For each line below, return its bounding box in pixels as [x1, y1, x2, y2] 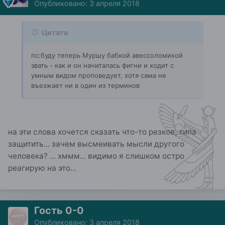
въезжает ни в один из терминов [31, 81, 140, 89]
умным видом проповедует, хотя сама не [31, 71, 166, 79]
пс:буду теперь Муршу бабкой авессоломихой [31, 51, 183, 59]
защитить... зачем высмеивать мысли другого [8, 139, 184, 149]
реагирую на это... [8, 163, 76, 173]
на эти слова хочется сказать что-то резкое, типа [8, 127, 196, 137]
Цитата [40, 28, 68, 37]
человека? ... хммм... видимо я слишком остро [8, 151, 184, 161]
